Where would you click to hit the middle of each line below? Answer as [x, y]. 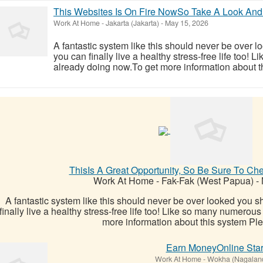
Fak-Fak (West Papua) [208, 181]
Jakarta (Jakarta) [132, 23]
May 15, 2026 [186, 23]
